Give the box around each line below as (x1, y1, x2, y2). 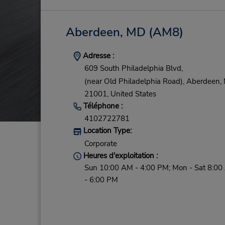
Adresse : (80, 51, 114, 61)
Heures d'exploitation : (81, 150, 158, 161)
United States (110, 89, 156, 99)
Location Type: (81, 126, 132, 136)
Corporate (84, 138, 117, 149)
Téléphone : (81, 101, 123, 111)
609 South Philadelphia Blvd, (84, 63, 183, 74)
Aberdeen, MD (65, 24, 146, 40)
